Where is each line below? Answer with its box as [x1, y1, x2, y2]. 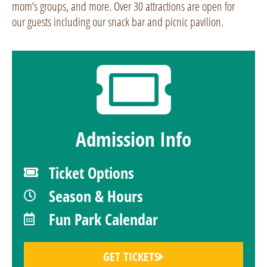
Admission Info [76, 125, 191, 153]
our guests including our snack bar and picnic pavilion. [12, 14, 223, 30]
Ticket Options [49, 162, 135, 184]
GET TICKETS [103, 248, 159, 265]
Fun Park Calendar [49, 208, 159, 230]
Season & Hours [49, 185, 144, 207]
